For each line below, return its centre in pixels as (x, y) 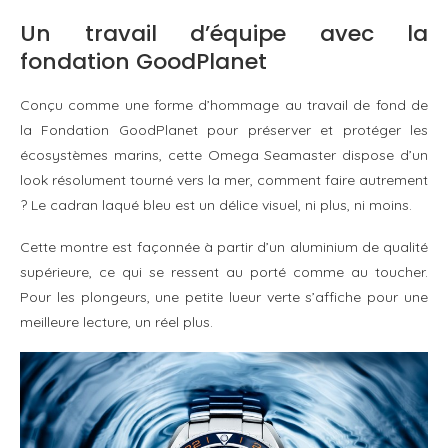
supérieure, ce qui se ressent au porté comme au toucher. (224, 271)
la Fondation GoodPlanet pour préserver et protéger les (224, 129)
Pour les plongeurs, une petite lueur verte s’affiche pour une (224, 296)
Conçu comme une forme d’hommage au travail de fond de (224, 104)
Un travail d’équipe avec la (224, 33)
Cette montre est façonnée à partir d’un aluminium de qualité (224, 246)
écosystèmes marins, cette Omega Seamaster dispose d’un (224, 154)
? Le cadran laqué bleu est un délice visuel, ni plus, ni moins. (216, 204)
